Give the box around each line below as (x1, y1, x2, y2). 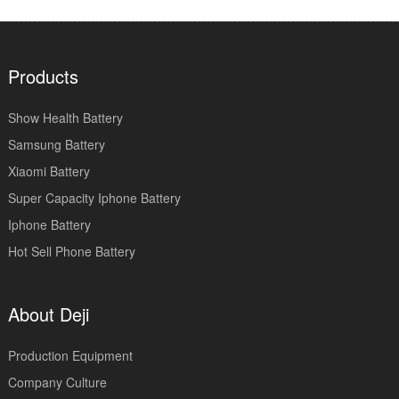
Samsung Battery (7, 134, 105, 153)
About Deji (7, 300, 89, 327)
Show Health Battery (7, 108, 123, 126)
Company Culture (7, 372, 107, 391)
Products (7, 62, 78, 89)
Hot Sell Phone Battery (7, 241, 135, 260)
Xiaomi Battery (7, 161, 90, 180)
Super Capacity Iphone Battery (7, 188, 181, 207)
